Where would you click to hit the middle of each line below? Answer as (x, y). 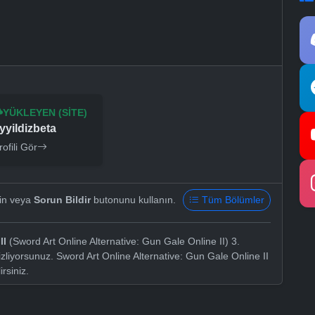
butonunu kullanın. (133, 200)
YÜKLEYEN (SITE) (45, 113)
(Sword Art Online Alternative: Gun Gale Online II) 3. (123, 242)
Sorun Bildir (62, 200)
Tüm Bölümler (233, 200)
